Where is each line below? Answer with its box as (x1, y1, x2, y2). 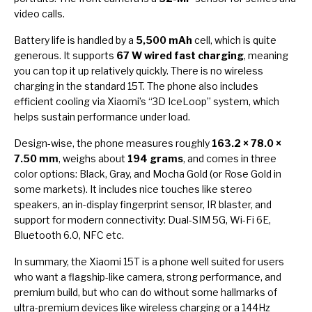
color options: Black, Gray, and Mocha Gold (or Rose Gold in (14, 167, 281, 180)
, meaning (244, 49, 288, 61)
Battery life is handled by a (14, 33, 136, 46)
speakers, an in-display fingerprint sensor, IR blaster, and (14, 198, 272, 210)
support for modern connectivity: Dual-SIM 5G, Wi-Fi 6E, (14, 213, 271, 226)
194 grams (127, 152, 183, 164)
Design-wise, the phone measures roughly (14, 136, 212, 149)
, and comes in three (183, 152, 276, 164)
